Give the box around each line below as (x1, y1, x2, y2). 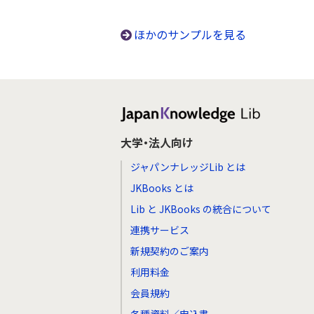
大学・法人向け (121, 134, 193, 151)
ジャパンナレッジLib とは (130, 160, 245, 174)
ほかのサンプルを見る (134, 26, 247, 43)
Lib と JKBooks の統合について (130, 202, 271, 216)
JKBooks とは (130, 181, 193, 195)
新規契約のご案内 (130, 244, 209, 258)
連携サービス (130, 223, 189, 237)
